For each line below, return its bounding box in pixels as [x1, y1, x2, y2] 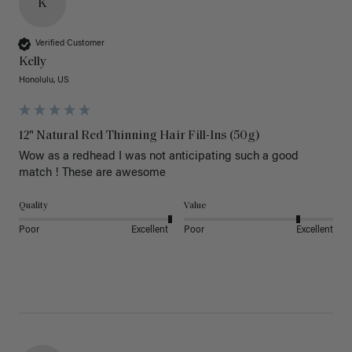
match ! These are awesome [19, 167, 169, 179]
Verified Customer [35, 39, 104, 49]
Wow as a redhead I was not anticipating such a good [19, 150, 299, 163]
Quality [19, 200, 48, 211]
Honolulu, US [19, 75, 69, 85]
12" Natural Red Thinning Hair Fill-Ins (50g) [19, 129, 260, 142]
